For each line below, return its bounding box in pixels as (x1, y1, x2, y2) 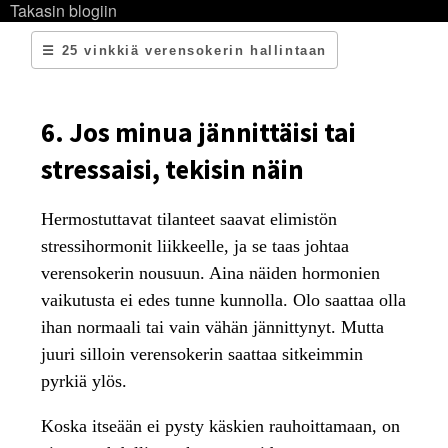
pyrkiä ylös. (41, 371, 128, 391)
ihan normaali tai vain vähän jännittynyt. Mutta (41, 317, 385, 337)
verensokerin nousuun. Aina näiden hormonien (41, 263, 381, 283)
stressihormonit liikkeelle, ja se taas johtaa (41, 236, 350, 256)
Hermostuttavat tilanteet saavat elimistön (41, 209, 338, 229)
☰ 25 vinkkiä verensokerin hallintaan (42, 43, 327, 58)
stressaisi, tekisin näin (41, 152, 305, 186)
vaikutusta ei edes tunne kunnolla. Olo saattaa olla (41, 290, 407, 310)
